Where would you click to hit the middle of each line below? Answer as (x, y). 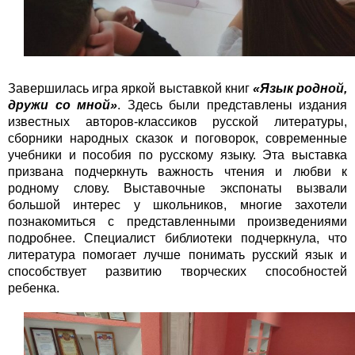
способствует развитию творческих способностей (177, 272)
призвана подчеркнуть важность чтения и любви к (177, 172)
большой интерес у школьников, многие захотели (177, 205)
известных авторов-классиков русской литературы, (177, 122)
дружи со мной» (63, 105)
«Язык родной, (300, 89)
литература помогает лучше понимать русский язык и (177, 255)
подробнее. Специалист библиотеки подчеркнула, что (177, 239)
